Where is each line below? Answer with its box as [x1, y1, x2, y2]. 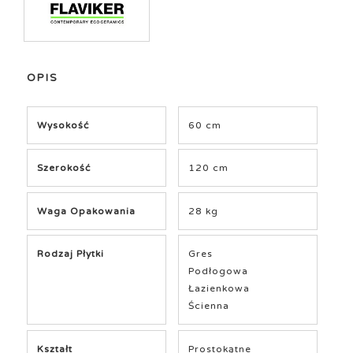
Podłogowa [188, 266, 249, 277]
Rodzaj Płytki [37, 248, 105, 260]
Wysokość [37, 119, 90, 131]
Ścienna [188, 300, 230, 312]
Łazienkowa [188, 283, 251, 295]
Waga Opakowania [37, 205, 136, 217]
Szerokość [37, 162, 91, 174]
